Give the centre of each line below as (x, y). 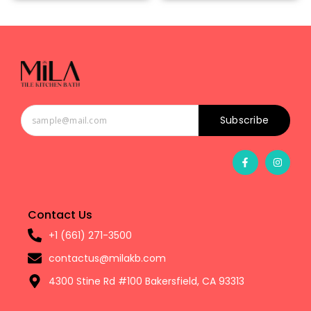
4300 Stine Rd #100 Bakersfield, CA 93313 (146, 281)
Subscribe (244, 120)
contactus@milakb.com (107, 258)
